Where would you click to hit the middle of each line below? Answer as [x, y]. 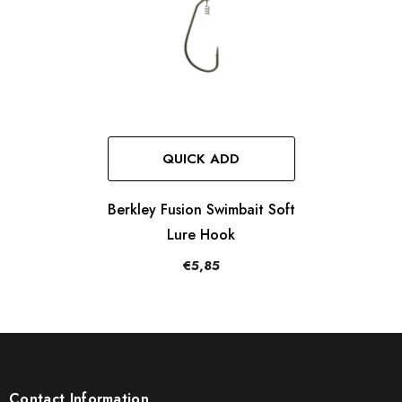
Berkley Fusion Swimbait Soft [201, 210]
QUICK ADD [201, 159]
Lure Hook [201, 235]
